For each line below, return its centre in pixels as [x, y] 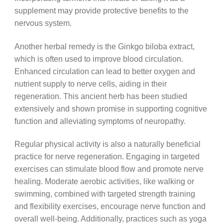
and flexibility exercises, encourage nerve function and [110, 206]
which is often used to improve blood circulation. [99, 58]
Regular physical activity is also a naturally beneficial [107, 144]
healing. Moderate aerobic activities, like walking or [104, 181]
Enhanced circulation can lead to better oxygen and [105, 71]
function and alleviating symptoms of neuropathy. [100, 121]
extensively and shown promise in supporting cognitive [111, 108]
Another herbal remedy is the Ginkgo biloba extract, [104, 46]
